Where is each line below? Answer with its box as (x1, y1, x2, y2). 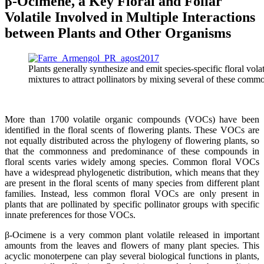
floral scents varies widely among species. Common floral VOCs (5, 156, 259, 167)
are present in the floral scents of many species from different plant (5, 177, 259, 188)
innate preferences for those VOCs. (5, 209, 136, 220)
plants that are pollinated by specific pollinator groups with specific (5, 199, 259, 209)
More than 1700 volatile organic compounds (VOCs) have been (5, 114, 259, 124)
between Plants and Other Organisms (5, 25, 231, 41)
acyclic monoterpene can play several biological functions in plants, (5, 250, 259, 261)
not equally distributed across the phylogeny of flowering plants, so (5, 135, 259, 146)
